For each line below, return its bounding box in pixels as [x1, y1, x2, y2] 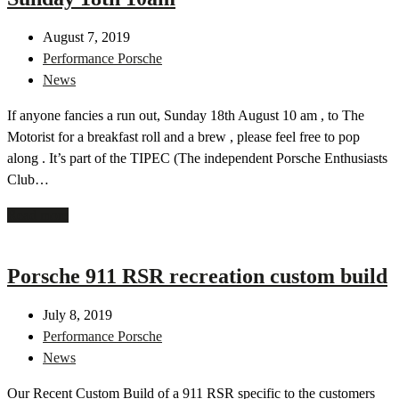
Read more [7, 207, 69, 223]
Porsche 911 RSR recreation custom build [7, 264, 387, 288]
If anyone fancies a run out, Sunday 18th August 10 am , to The [7, 107, 364, 123]
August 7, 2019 [43, 28, 130, 45]
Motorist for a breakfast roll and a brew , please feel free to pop [7, 128, 360, 144]
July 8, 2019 [43, 306, 112, 322]
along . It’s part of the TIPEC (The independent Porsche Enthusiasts [7, 150, 387, 166]
